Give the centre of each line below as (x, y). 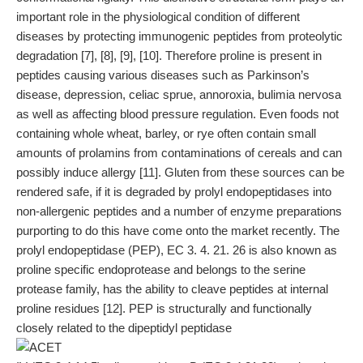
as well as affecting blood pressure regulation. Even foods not (177, 114)
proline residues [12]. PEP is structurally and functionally (164, 308)
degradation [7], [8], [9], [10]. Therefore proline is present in (169, 56)
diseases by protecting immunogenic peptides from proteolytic (179, 36)
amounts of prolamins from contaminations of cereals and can (179, 153)
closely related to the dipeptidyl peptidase (124, 328)
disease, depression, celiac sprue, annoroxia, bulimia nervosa (179, 94)
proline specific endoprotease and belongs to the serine (161, 269)
